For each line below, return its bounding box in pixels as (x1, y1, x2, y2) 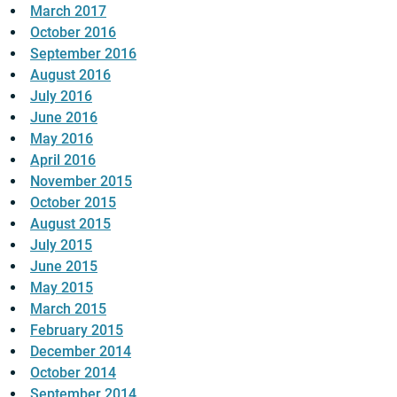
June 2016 (30, 109, 97, 127)
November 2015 (30, 173, 132, 191)
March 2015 (30, 300, 106, 318)
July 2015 (30, 237, 92, 254)
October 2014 (30, 364, 116, 382)
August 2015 (30, 215, 111, 233)
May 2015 (30, 279, 93, 297)
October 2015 (30, 194, 116, 212)
